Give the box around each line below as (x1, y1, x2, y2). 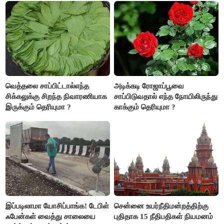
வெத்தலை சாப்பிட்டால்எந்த (5, 81, 89, 90)
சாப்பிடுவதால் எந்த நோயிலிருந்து (114, 92, 218, 100)
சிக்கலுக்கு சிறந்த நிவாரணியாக (5, 92, 107, 100)
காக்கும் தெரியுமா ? (114, 102, 176, 111)
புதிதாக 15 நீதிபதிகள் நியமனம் (114, 212, 213, 220)
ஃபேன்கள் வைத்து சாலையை (5, 212, 96, 220)
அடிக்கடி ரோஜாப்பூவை (114, 81, 184, 90)
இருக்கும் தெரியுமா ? (5, 102, 71, 111)
